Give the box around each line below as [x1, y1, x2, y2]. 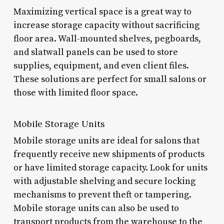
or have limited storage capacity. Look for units [13, 161, 207, 173]
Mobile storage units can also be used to [13, 202, 179, 214]
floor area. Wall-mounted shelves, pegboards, [13, 32, 201, 44]
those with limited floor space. [13, 86, 138, 98]
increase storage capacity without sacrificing [13, 19, 199, 31]
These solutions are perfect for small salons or [13, 73, 206, 85]
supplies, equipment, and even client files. [13, 59, 189, 71]
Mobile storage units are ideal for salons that [13, 134, 199, 146]
